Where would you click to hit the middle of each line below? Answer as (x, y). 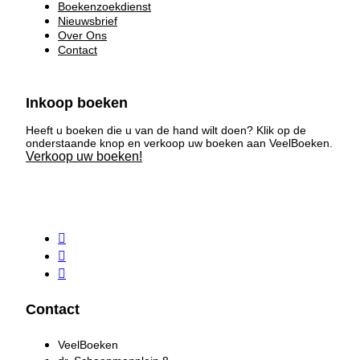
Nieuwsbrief (88, 21)
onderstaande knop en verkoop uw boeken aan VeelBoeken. (179, 143)
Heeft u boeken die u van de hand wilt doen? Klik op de (166, 131)
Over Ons (82, 36)
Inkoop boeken (77, 103)
